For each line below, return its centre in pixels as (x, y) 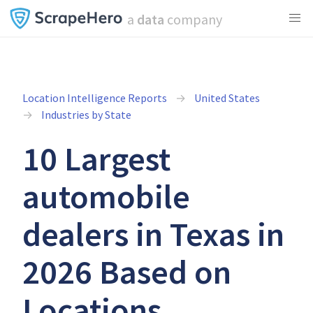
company (193, 19)
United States (227, 98)
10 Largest (96, 159)
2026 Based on (127, 272)
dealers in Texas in (153, 234)
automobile (106, 196)
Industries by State (86, 115)
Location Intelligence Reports (95, 98)
